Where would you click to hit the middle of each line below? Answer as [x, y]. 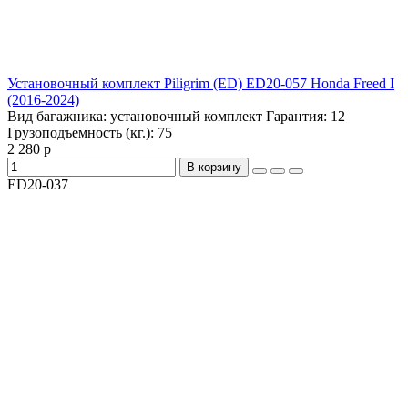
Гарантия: [296, 117]
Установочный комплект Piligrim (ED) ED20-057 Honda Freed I [201, 84]
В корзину [214, 168]
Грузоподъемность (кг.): [82, 133]
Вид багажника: [59, 117]
